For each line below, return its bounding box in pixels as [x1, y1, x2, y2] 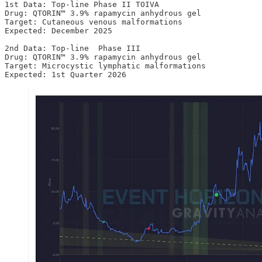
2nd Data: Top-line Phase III [5, 43, 145, 53]
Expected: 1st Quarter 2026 [5, 70, 126, 79]
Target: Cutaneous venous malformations [5, 17, 182, 26]
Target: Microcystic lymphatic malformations [5, 61, 206, 70]
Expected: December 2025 [5, 26, 112, 35]
